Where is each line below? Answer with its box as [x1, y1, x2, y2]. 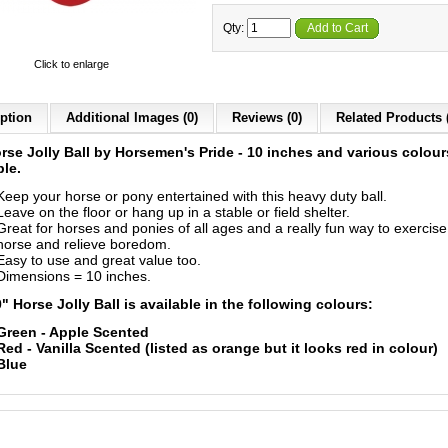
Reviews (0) [232, 110, 302, 125]
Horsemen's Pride [115, 144, 238, 160]
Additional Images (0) [66, 110, 198, 125]
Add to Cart [307, 21, 368, 35]
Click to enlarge [33, 58, 109, 70]
